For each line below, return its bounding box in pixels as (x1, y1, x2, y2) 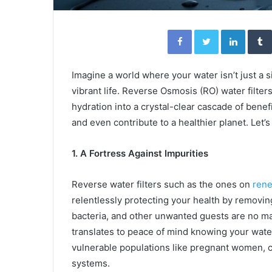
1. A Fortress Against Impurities (72, 148, 208, 159)
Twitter (218, 24, 245, 34)
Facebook (191, 24, 228, 34)
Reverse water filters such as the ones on (72, 178, 253, 190)
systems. (72, 257, 110, 269)
